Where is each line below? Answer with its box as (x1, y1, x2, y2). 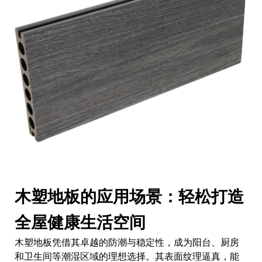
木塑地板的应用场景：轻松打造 (15, 186, 244, 206)
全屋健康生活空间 (15, 212, 146, 232)
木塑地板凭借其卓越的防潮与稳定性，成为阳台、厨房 (15, 236, 239, 248)
